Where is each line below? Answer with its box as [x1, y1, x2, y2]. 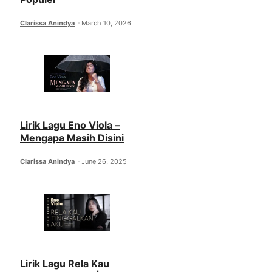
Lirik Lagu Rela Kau [20, 257, 109, 270]
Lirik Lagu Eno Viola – [20, 119, 120, 132]
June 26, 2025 [81, 157, 127, 166]
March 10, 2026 [81, 19, 132, 28]
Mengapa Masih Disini [20, 132, 124, 144]
